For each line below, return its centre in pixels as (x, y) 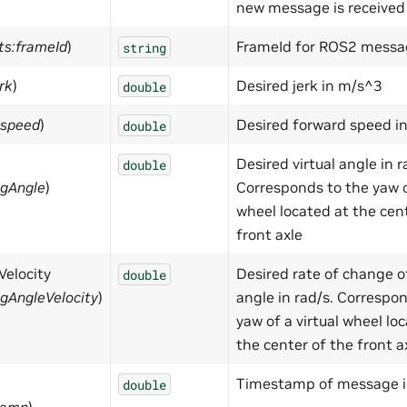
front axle (269, 235)
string (144, 47)
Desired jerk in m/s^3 (309, 86)
